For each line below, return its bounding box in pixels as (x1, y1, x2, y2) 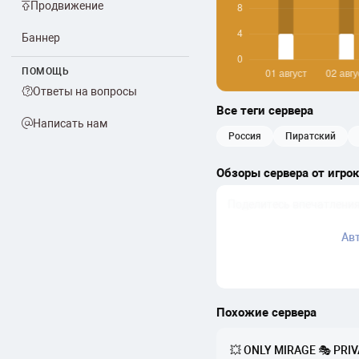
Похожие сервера (216, 305, 317, 320)
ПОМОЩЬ (22, 66, 69, 77)
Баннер (22, 31, 60, 44)
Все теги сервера (216, 103, 313, 118)
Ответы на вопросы (33, 85, 137, 98)
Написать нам (33, 117, 107, 130)
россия (235, 131, 261, 142)
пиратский (292, 131, 336, 142)
